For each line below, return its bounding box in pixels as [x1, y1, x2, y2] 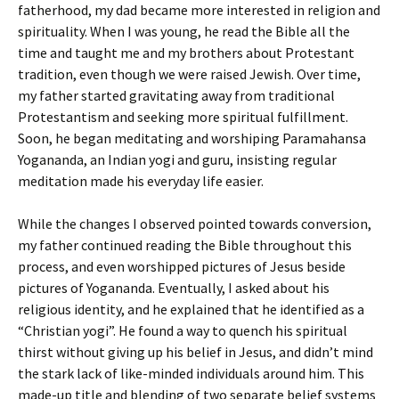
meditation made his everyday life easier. [18, 172, 264, 190]
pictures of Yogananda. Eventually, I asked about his [18, 279, 330, 297]
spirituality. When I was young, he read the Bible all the [18, 22, 350, 40]
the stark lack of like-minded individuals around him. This [18, 364, 364, 382]
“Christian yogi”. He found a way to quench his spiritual [18, 322, 347, 339]
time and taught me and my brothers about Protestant [18, 44, 354, 61]
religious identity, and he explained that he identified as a [18, 300, 364, 318]
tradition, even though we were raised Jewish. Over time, [18, 65, 361, 83]
